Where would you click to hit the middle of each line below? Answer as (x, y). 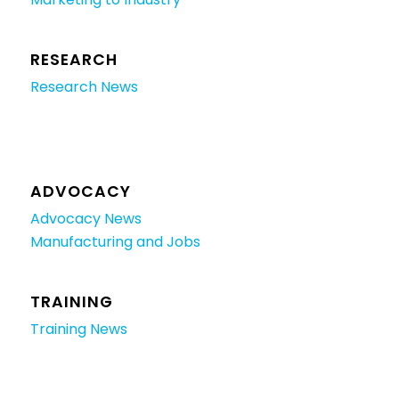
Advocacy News (85, 218)
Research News (84, 86)
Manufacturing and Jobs (115, 241)
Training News (78, 329)
